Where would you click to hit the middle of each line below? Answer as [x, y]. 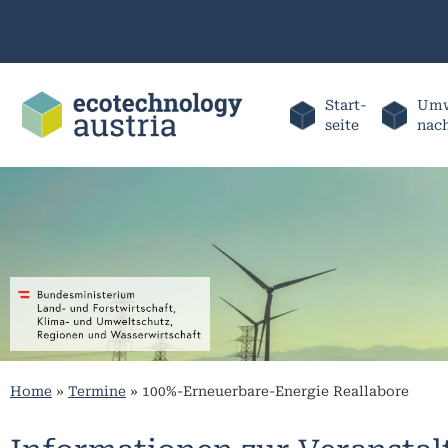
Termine [97, 391]
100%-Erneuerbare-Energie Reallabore [275, 391]
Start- [345, 104]
